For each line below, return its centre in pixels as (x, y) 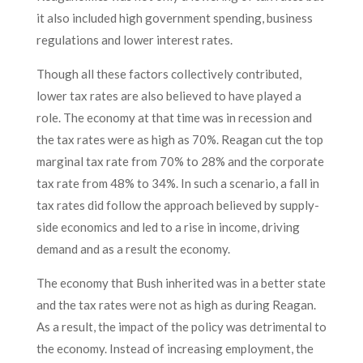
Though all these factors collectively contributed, (169, 74)
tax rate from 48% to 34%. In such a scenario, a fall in (177, 183)
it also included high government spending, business (174, 18)
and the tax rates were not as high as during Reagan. (176, 305)
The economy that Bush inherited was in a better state (181, 283)
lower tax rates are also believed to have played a (169, 96)
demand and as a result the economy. (134, 249)
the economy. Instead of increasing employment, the (175, 348)
